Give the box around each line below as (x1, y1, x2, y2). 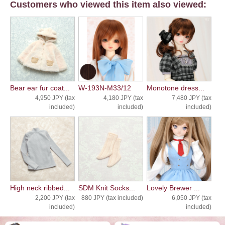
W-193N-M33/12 (78, 83, 131, 92)
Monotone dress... (146, 83, 204, 92)
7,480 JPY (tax (171, 94, 211, 101)
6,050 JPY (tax (171, 194, 211, 201)
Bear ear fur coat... (10, 83, 70, 92)
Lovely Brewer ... (146, 183, 200, 192)
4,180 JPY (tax (103, 94, 143, 101)
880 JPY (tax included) (81, 194, 143, 201)
